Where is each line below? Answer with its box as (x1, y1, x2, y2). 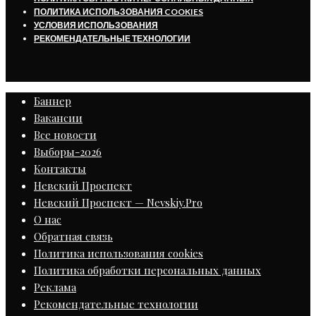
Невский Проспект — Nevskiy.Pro (34, 195, 202, 209)
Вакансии (34, 110, 83, 125)
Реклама (34, 279, 76, 294)
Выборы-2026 (34, 144, 102, 159)
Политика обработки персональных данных (34, 262, 261, 277)
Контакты (34, 161, 86, 176)
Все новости (34, 127, 97, 142)
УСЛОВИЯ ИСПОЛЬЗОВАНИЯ (34, 19, 158, 30)
